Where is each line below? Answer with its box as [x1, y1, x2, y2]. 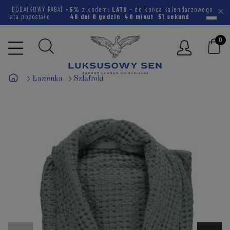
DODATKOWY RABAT [11, 5, 66, 13]
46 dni [68, 12, 89, 21]
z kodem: [82, 5, 112, 13]
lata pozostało [8, 12, 53, 21]
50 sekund [157, 12, 190, 21]
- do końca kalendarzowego [127, 5, 214, 13]
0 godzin [91, 12, 122, 21]
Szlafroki [74, 74, 103, 82]
